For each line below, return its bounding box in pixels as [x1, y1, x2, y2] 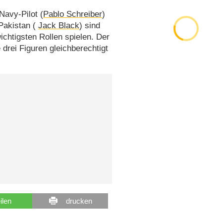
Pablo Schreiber [43, 9, 103, 19]
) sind [79, 20, 101, 30]
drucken [65, 196, 92, 205]
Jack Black [38, 20, 80, 30]
